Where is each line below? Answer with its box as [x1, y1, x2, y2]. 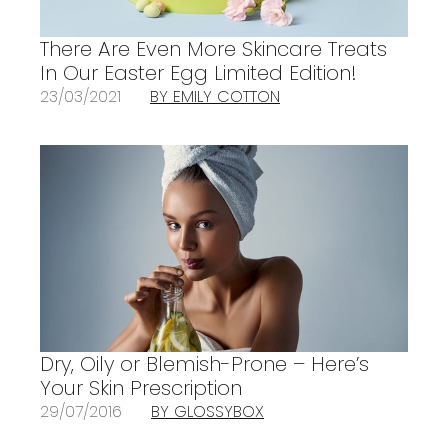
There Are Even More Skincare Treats [40, 35, 387, 64]
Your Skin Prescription [40, 374, 242, 403]
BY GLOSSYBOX [151, 400, 264, 424]
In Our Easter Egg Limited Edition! [40, 59, 357, 88]
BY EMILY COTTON [150, 85, 280, 109]
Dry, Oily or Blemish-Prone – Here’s [40, 350, 369, 379]
